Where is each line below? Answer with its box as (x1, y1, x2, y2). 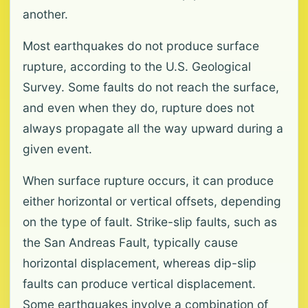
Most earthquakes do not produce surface (23, 38, 259, 53)
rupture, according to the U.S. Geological (23, 59, 251, 74)
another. (23, 7, 68, 21)
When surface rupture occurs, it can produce (23, 173, 274, 188)
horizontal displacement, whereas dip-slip (23, 256, 256, 270)
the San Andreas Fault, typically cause (23, 235, 238, 250)
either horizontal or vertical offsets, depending (23, 194, 281, 208)
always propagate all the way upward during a (23, 121, 283, 135)
